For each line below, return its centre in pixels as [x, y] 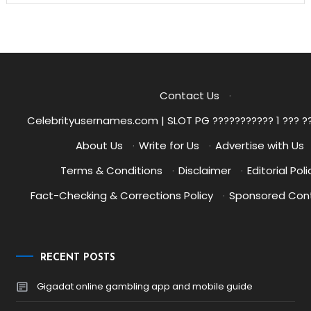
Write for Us [169, 145]
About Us [99, 145]
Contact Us [190, 95]
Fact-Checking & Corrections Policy [122, 195]
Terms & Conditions [111, 170]
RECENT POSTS [78, 258]
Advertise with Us [259, 145]
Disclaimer [204, 170]
